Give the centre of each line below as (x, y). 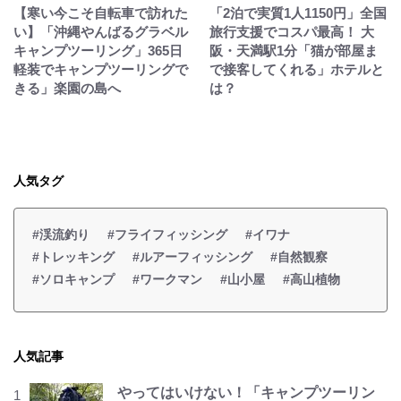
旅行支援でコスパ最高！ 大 (292, 31)
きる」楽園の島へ (67, 88)
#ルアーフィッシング (192, 256)
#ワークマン (167, 279)
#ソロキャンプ (73, 279)
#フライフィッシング (167, 234)
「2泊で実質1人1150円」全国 (298, 13)
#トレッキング (73, 256)
